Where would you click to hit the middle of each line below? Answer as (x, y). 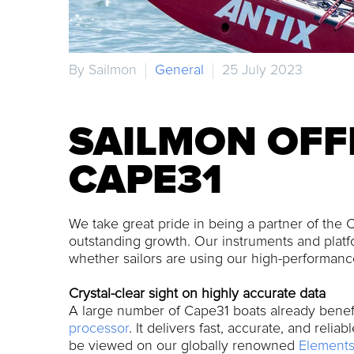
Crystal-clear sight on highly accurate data (197, 294)
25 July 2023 (262, 71)
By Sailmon (103, 71)
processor (99, 328)
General (179, 71)
